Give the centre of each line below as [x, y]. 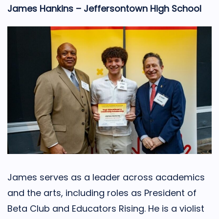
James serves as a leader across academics [106, 177]
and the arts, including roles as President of [102, 193]
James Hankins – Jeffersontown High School [104, 9]
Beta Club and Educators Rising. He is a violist [106, 209]
